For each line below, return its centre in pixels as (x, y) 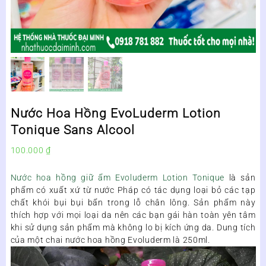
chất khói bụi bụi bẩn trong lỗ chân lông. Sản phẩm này (133, 203)
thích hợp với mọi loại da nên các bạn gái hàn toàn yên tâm (133, 215)
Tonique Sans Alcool (72, 130)
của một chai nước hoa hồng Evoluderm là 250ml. (110, 240)
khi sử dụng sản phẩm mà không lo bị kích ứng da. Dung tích (133, 228)
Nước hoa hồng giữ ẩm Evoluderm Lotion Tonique (118, 178)
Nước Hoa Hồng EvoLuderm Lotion (115, 114)
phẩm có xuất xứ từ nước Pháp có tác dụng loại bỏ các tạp (133, 190)
